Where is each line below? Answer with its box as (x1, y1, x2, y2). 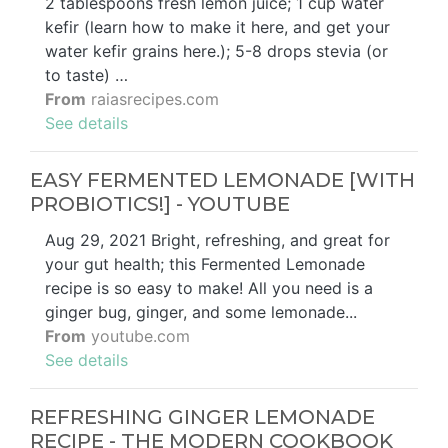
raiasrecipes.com (86, 88, 219, 109)
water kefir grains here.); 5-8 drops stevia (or (45, 40, 388, 61)
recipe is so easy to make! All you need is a (45, 277, 373, 298)
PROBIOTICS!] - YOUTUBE (30, 191, 290, 216)
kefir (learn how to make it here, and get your (45, 16, 390, 37)
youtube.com (86, 325, 190, 346)
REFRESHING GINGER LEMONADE (30, 404, 375, 429)
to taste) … (45, 64, 128, 85)
